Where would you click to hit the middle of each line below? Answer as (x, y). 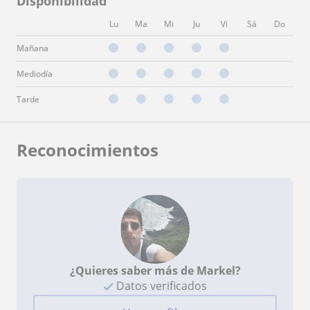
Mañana (33, 48)
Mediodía (35, 73)
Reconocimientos (88, 149)
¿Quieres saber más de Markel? (155, 270)
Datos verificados (160, 285)
